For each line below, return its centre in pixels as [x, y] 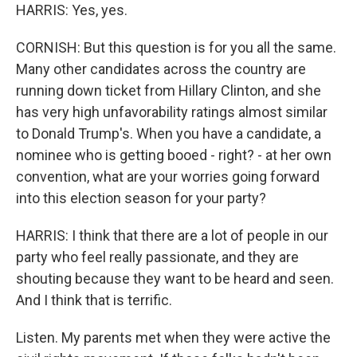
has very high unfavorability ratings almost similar [172, 112]
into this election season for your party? [141, 198]
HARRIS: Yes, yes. [72, 10]
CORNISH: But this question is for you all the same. [176, 47]
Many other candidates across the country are [161, 69]
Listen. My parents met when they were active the [173, 337]
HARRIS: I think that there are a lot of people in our [172, 235]
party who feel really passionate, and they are [157, 257]
